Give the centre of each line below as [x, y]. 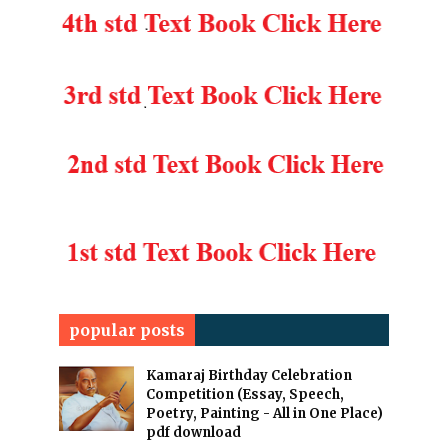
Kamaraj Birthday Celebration [249, 375]
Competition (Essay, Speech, [245, 394]
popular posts [127, 330]
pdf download [193, 432]
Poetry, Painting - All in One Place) [264, 413]
